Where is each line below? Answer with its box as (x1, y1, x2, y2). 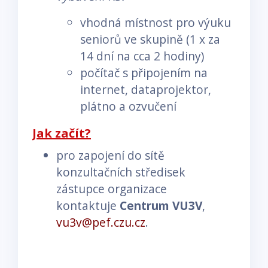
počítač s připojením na (80, 64, 208, 81)
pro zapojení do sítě (56, 147, 165, 163)
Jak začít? (32, 124, 91, 141)
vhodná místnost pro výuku (80, 14, 231, 31)
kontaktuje (56, 197, 120, 214)
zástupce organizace (56, 180, 167, 197)
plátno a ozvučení (80, 98, 176, 114)
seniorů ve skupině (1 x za (80, 31, 220, 47)
